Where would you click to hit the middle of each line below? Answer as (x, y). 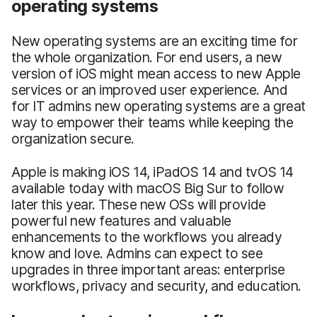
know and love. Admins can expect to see (137, 253)
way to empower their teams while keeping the (152, 122)
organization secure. (73, 138)
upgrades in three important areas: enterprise (148, 269)
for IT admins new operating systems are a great (158, 106)
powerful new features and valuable (121, 220)
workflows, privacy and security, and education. (156, 286)
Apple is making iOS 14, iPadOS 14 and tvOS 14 (152, 172)
